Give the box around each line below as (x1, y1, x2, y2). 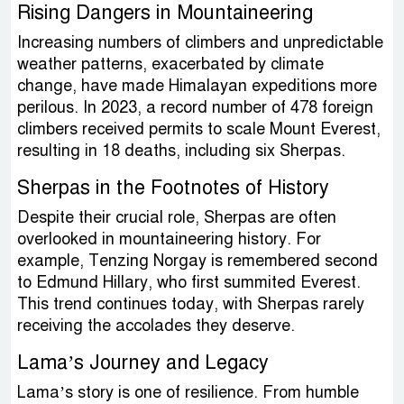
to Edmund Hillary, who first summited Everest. (17, 272, 361, 293)
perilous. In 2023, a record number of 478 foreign (17, 97, 373, 118)
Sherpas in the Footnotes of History (17, 175, 329, 200)
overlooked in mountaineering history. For (17, 229, 321, 250)
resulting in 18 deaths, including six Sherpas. (17, 141, 345, 161)
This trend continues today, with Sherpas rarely (17, 294, 364, 315)
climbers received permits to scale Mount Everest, (17, 119, 381, 140)
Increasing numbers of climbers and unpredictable (17, 32, 383, 53)
